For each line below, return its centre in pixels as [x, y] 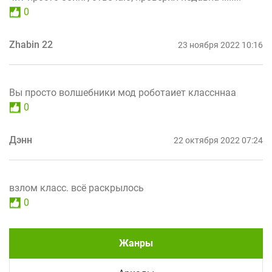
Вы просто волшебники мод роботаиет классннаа [123, 93]
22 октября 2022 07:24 [218, 141]
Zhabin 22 [31, 45]
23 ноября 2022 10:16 [220, 45]
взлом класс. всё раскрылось [76, 188]
